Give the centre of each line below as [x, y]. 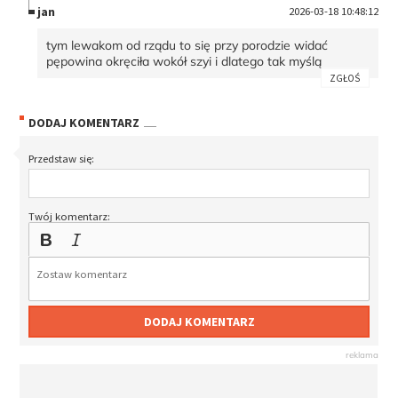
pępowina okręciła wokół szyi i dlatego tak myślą [184, 61]
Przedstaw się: [62, 159]
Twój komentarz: [70, 217]
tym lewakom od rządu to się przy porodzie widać [187, 45]
